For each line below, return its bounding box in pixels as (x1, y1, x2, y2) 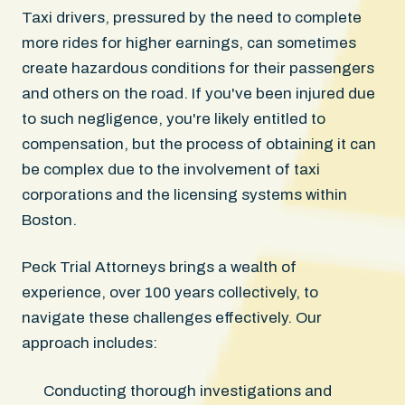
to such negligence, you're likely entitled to (22, 109, 325, 127)
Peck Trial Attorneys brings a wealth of (22, 258, 297, 276)
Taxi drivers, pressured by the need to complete (22, 8, 362, 26)
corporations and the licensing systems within (22, 185, 347, 203)
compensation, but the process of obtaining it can (22, 135, 376, 153)
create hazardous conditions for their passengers (22, 59, 374, 77)
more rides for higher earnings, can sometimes (22, 33, 356, 52)
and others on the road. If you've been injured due (22, 84, 375, 102)
